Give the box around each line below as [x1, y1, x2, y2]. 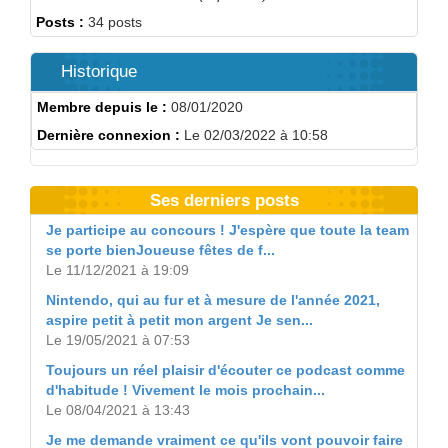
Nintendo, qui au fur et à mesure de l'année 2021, [46, 292, 380, 308]
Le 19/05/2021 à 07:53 [46, 332, 190, 348]
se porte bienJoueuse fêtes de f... [46, 242, 275, 258]
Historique [61, 62, 137, 81]
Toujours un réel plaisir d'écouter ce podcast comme [46, 362, 405, 378]
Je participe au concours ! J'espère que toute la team [46, 222, 409, 238]
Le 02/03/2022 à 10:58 [180, 127, 328, 143]
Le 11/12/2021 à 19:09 [46, 262, 189, 278]
